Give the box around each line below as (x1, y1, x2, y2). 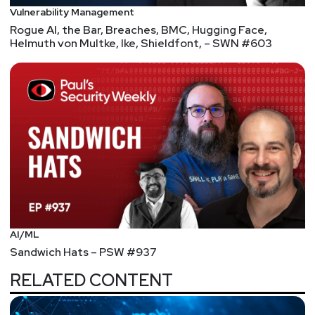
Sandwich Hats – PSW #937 (10, 244, 157, 259)
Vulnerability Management (10, 6, 134, 19)
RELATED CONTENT (10, 269, 173, 292)
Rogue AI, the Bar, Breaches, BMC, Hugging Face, (10, 22, 267, 38)
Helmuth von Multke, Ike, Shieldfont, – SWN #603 (10, 36, 272, 51)
